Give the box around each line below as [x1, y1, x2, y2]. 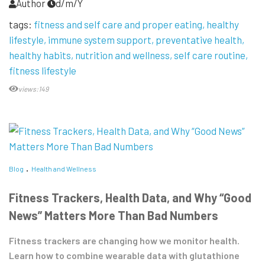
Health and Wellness [31, 164, 96, 173]
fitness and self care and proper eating [34, 18, 202, 30]
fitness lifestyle [9, 64, 76, 76]
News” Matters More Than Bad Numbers [9, 208, 218, 223]
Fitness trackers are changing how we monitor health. [9, 235, 240, 247]
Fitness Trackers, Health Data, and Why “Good [9, 190, 251, 205]
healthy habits [9, 49, 71, 61]
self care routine [174, 49, 245, 61]
